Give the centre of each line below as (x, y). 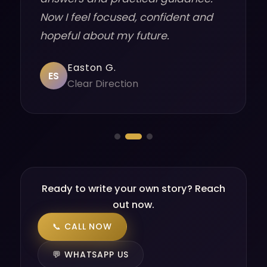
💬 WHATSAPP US (91, 254)
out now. (133, 205)
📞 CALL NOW (82, 226)
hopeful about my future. (105, 36)
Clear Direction (103, 84)
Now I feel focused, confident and (127, 17)
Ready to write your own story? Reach (133, 189)
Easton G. (92, 68)
